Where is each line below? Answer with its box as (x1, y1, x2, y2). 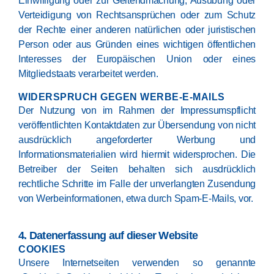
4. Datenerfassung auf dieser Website (18, 229, 198, 242)
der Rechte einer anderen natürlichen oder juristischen (18, 24, 256, 35)
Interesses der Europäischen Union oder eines (18, 54, 256, 64)
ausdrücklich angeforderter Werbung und (18, 135, 256, 145)
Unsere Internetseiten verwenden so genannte (18, 257, 256, 268)
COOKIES (18, 244, 66, 254)
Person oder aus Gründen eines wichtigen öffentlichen (18, 39, 256, 50)
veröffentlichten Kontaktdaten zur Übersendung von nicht (18, 120, 256, 130)
